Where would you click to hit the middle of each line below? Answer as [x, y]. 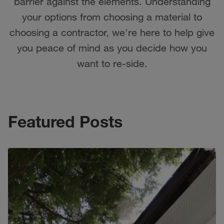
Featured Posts [65, 121]
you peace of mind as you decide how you [112, 48]
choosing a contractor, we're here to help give [112, 32]
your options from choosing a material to [112, 17]
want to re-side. [112, 63]
